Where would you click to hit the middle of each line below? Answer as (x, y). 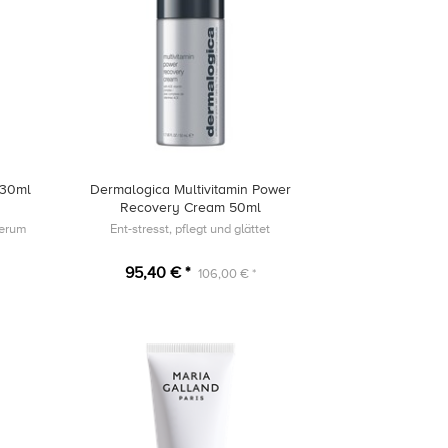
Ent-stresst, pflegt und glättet (190, 229)
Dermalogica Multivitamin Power (190, 189)
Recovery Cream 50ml (190, 207)
